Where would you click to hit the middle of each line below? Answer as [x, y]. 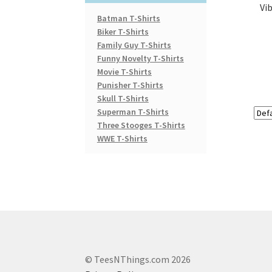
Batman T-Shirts [128, 19]
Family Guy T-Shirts [134, 45]
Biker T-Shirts [123, 32]
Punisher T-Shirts [130, 85]
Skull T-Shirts [123, 99]
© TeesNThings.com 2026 [138, 259]
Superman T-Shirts [133, 112]
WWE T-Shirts [122, 139]
